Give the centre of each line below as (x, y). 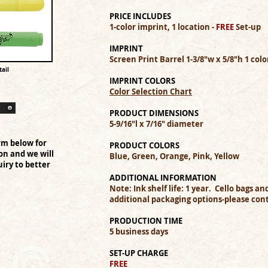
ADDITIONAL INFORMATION (163, 178)
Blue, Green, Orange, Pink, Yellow (174, 156)
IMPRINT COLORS (142, 81)
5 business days (139, 232)
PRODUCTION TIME (146, 221)
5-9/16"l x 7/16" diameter (156, 124)
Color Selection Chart (151, 92)
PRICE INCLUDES (140, 16)
